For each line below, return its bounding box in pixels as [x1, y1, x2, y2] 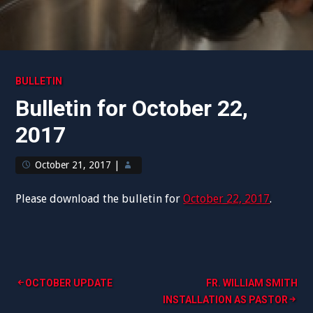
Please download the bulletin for [15, 192, 184, 205]
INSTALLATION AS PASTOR [162, 294, 288, 305]
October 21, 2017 [35, 159, 112, 170]
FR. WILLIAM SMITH [205, 277, 298, 289]
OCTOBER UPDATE [25, 277, 113, 289]
